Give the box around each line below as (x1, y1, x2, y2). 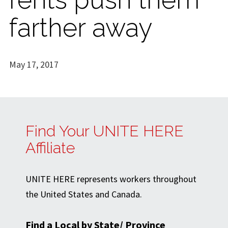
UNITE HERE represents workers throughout (25, 173, 196, 185)
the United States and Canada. (25, 188, 142, 201)
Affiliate (25, 139, 75, 157)
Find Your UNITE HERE (25, 122, 184, 140)
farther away (9, 12, 152, 43)
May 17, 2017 (9, 58, 59, 70)
